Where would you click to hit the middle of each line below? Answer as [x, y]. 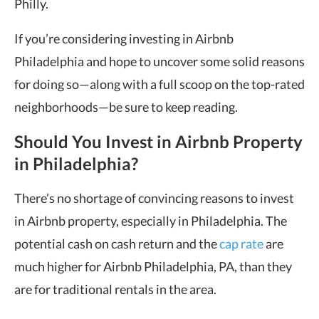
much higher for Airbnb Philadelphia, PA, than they [153, 266]
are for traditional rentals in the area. [115, 289]
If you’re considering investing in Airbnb [124, 38]
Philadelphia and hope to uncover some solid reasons [159, 61]
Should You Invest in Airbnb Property [158, 141]
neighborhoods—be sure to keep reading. [126, 107]
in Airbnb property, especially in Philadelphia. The [151, 221]
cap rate [241, 244]
